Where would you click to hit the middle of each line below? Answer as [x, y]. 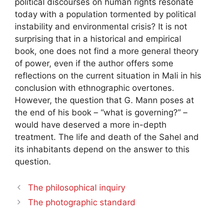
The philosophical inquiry [77, 188]
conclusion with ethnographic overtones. [95, 88]
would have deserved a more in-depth [91, 124]
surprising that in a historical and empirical [98, 39]
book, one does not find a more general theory [107, 51]
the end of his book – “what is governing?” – [101, 112]
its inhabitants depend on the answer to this [102, 149]
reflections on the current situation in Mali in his [108, 75]
